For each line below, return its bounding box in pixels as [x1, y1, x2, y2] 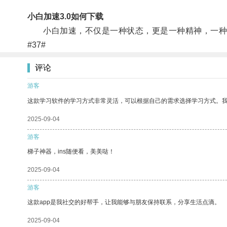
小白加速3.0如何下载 [27, 12, 103, 21]
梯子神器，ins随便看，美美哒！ [27, 147, 115, 155]
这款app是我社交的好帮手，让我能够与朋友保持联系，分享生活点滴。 [27, 198, 220, 206]
